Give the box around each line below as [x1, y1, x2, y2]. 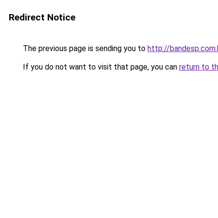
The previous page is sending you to [21, 44, 147, 53]
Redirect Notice [9, 12, 75, 23]
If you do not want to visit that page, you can [21, 62, 179, 72]
